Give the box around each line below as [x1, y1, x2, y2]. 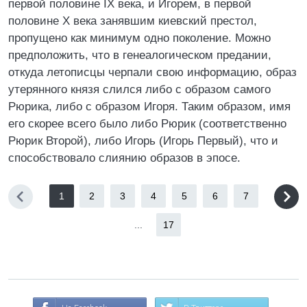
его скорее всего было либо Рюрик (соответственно [8, 117, 286, 130]
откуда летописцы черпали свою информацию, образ [8, 66, 297, 79]
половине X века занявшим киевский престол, [8, 14, 257, 27]
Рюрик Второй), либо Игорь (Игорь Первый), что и [8, 134, 278, 147]
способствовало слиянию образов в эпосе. [8, 151, 241, 164]
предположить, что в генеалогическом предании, [8, 49, 271, 62]
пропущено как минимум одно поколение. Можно [8, 32, 271, 45]
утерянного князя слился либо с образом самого [8, 83, 271, 96]
